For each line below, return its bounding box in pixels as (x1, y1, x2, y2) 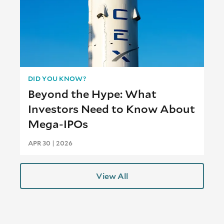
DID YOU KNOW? (28, 74, 86, 83)
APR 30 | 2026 (28, 138, 72, 148)
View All (96, 170, 128, 181)
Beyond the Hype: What (28, 86, 156, 101)
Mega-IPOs (28, 116, 88, 131)
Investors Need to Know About (28, 101, 195, 116)
